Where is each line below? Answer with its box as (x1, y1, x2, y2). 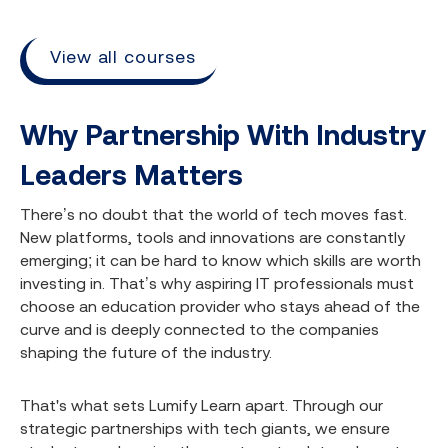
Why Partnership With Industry (20, 119, 426, 151)
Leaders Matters (20, 159, 243, 191)
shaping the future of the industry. (20, 343, 272, 361)
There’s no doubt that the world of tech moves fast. (20, 205, 407, 223)
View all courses (50, 46, 196, 67)
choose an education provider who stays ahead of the (20, 297, 420, 315)
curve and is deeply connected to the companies (20, 320, 379, 338)
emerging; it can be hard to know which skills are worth (20, 251, 421, 269)
